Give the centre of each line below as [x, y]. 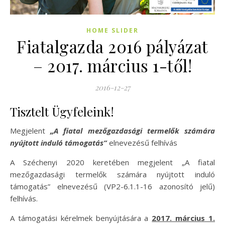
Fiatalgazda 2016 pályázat [113, 46]
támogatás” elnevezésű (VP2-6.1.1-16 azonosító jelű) [113, 187]
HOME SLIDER [113, 31]
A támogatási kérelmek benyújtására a [81, 218]
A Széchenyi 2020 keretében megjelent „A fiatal [113, 162]
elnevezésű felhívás [142, 143]
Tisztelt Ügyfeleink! [62, 112]
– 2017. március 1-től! [113, 66]
